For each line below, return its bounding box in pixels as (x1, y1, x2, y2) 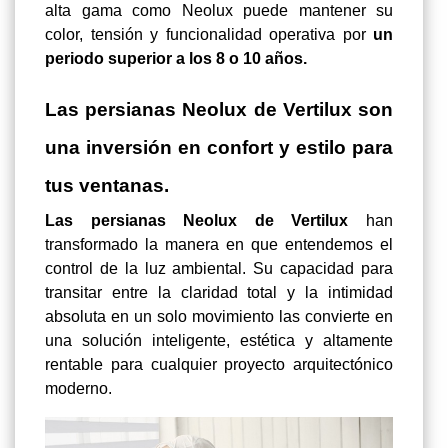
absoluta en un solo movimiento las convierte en (45, 308, 393, 326)
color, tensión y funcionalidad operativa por (45, 26, 373, 44)
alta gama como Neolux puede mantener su (45, 2, 393, 20)
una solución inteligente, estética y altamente (45, 332, 393, 350)
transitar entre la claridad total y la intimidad (45, 284, 393, 302)
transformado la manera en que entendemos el (45, 236, 393, 254)
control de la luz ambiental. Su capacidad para (45, 260, 393, 278)
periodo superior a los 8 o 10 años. (45, 50, 307, 68)
